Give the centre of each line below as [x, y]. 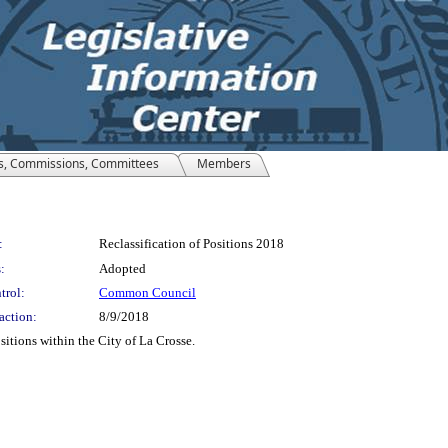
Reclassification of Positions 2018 [191, 243]
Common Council [147, 292]
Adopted [122, 268]
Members [224, 163]
